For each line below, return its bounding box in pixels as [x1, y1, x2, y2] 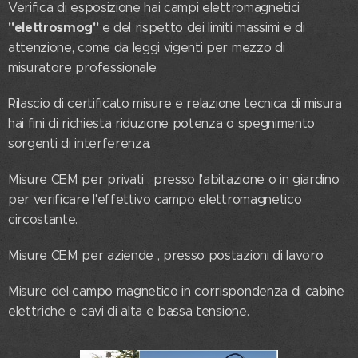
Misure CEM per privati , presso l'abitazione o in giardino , [8, 172, 345, 187]
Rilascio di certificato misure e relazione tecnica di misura [8, 96, 342, 111]
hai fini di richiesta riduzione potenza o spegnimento [8, 116, 316, 131]
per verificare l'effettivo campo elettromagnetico [8, 192, 302, 207]
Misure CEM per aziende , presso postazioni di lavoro [8, 248, 328, 263]
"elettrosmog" [8, 19, 102, 36]
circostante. [8, 212, 78, 227]
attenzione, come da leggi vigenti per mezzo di [8, 40, 285, 55]
